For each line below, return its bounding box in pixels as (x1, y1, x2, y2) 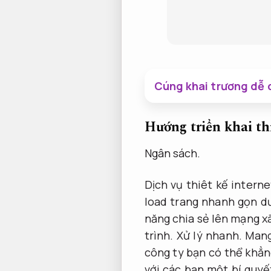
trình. (144, 227, 174, 243)
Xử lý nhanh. (176, 227, 242, 243)
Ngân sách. (144, 146, 201, 161)
